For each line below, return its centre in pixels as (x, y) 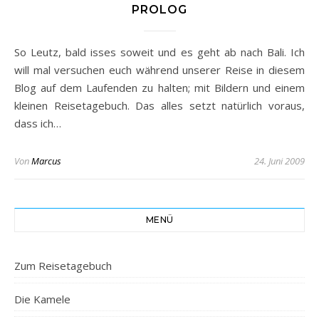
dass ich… (38, 123)
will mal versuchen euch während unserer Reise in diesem (159, 70)
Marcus (46, 161)
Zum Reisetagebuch (63, 266)
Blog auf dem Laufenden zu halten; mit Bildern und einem (159, 88)
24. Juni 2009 (279, 161)
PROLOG (159, 10)
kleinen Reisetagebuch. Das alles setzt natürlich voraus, (159, 105)
